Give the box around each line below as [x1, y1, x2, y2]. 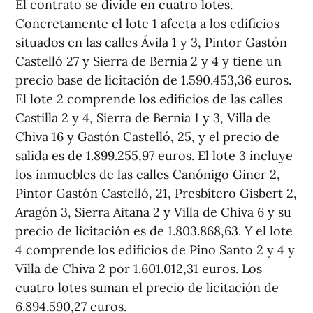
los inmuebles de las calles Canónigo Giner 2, [15, 166, 280, 183]
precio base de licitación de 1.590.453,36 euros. [15, 72, 291, 89]
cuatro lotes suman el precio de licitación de [15, 279, 279, 296]
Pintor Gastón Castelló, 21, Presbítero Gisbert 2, [15, 185, 297, 202]
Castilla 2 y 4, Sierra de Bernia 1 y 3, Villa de [15, 110, 270, 126]
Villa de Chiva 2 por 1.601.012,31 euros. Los [15, 261, 262, 277]
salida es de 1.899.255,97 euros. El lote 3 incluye [15, 147, 293, 164]
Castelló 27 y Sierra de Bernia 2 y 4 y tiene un [15, 53, 282, 70]
